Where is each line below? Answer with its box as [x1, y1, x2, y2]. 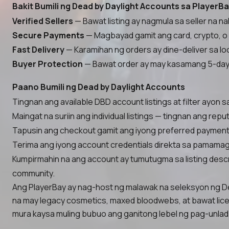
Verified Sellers [12, 15, 73, 27]
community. [12, 168, 55, 179]
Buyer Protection [12, 58, 83, 70]
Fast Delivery [12, 44, 64, 55]
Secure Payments [12, 30, 84, 41]
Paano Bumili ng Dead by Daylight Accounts [12, 81, 185, 93]
